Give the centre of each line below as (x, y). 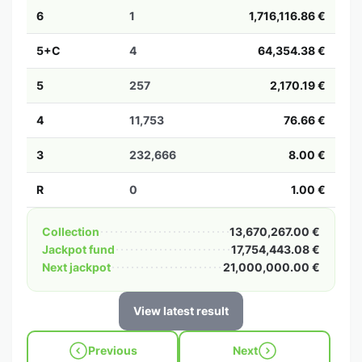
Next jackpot (76, 267)
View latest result (181, 311)
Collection (71, 232)
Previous (112, 350)
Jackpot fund (78, 249)
